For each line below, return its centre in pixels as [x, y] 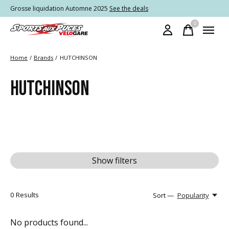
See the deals [129, 8]
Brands [44, 58]
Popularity [193, 195]
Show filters [114, 161]
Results [27, 195]
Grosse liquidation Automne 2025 [60, 8]
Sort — [164, 195]
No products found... [49, 222]
